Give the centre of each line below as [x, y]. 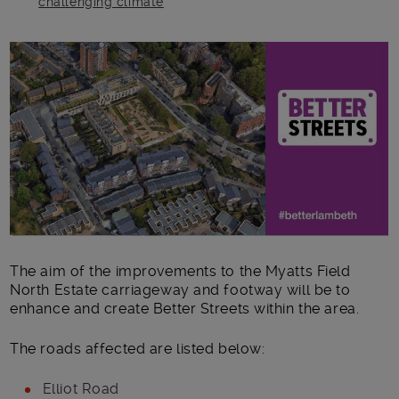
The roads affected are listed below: [138, 348]
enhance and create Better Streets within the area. [185, 308]
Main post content [92, 53]
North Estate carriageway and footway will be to [180, 289]
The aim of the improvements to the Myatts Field [180, 271]
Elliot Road [79, 388]
